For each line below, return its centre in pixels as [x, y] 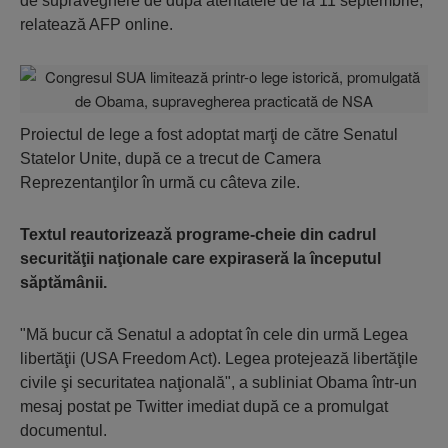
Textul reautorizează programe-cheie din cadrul [198, 234]
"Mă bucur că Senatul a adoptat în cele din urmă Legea [214, 334]
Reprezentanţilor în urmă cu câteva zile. [160, 182]
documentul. [63, 430]
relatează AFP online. [96, 24]
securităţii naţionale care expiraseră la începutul [200, 258]
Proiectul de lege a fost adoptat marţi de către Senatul [209, 134]
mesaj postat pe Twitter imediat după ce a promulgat [204, 406]
